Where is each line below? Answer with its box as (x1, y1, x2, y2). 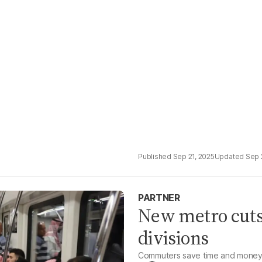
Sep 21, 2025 (173, 152, 215, 161)
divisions (138, 225, 209, 251)
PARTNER (138, 192, 180, 204)
